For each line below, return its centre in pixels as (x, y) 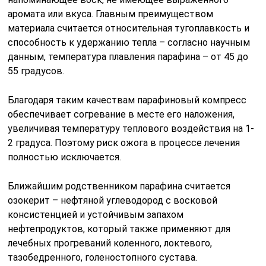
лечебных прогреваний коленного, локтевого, (110, 243)
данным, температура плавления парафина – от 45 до (128, 56)
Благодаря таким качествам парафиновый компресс (127, 100)
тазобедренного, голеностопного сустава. (103, 257)
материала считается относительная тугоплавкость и (129, 28)
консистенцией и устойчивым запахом (96, 214)
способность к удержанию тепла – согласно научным (129, 42)
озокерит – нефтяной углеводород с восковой (113, 200)
